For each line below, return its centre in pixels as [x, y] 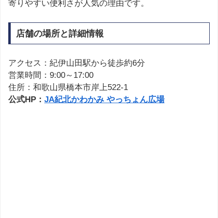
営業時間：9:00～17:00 [51, 75]
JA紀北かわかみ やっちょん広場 [104, 100]
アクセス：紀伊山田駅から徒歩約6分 [77, 63]
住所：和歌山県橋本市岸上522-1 [68, 88]
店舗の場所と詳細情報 [60, 33]
